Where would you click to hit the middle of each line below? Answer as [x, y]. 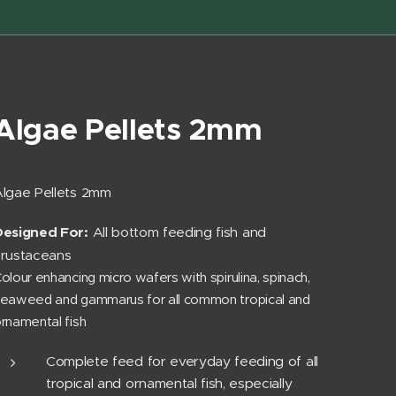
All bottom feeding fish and [177, 232]
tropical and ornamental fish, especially [169, 383]
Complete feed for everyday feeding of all [182, 361]
